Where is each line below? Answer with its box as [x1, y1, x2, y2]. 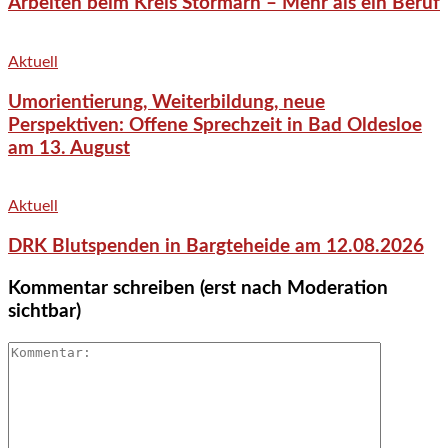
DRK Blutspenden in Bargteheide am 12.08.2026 [8, 237, 424, 257]
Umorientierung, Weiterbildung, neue [8, 92, 325, 112]
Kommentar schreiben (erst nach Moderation [8, 278, 388, 298]
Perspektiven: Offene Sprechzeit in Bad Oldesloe [8, 115, 422, 135]
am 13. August [8, 138, 130, 158]
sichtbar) [8, 301, 81, 321]
